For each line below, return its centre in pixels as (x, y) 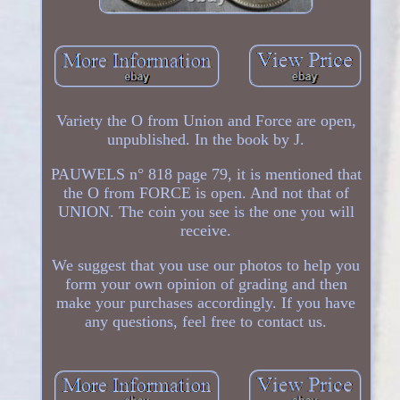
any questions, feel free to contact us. (206, 321)
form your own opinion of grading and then (206, 283)
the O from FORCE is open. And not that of (206, 192)
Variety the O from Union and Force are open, (206, 120)
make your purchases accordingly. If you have (206, 302)
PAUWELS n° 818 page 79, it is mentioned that (206, 174)
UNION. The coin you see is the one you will (206, 211)
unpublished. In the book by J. (206, 139)
